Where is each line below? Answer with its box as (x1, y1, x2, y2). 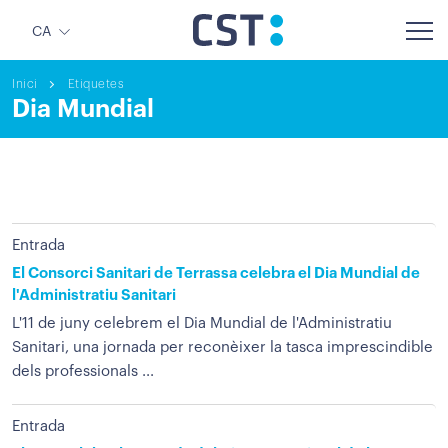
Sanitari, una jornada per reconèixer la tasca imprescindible (12, 340, 433, 355)
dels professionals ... (12, 364, 154, 379)
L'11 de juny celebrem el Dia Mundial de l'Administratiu (12, 316, 392, 331)
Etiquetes (67, 78, 124, 90)
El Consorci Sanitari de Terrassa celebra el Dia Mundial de (12, 266, 420, 281)
